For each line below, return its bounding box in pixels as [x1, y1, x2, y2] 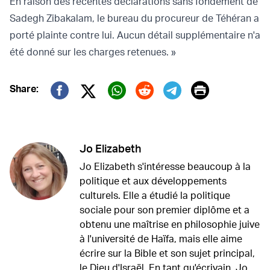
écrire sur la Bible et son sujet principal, [80, 247, 255, 260]
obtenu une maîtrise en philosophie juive [80, 218, 260, 231]
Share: [10, 83, 39, 95]
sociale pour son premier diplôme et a [80, 204, 250, 216]
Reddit [135, 96, 188, 119]
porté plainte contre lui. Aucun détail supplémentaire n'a [10, 29, 260, 42]
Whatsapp [107, 96, 191, 119]
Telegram [163, 96, 238, 119]
